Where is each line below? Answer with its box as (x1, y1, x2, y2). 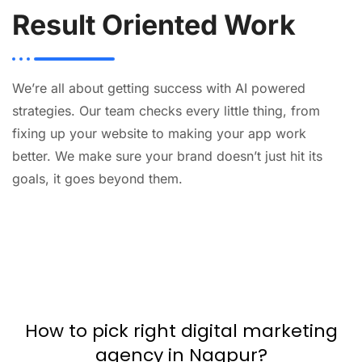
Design (205, 234, 246, 250)
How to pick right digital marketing (24, 318, 338, 343)
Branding (205, 252, 260, 269)
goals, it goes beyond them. (12, 170, 183, 187)
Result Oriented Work (12, 8, 296, 41)
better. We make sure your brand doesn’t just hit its (12, 148, 322, 164)
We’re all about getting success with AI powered (12, 80, 305, 96)
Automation (205, 205, 279, 222)
